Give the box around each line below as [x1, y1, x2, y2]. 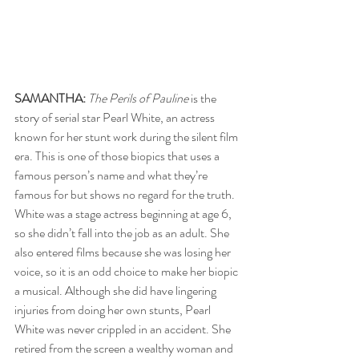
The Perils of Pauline [88, 88, 188, 107]
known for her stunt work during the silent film [14, 127, 240, 146]
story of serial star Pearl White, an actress [14, 107, 217, 127]
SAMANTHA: [14, 88, 86, 107]
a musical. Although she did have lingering [14, 280, 219, 300]
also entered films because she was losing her [14, 242, 233, 261]
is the [188, 88, 219, 107]
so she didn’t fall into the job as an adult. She [14, 223, 232, 242]
